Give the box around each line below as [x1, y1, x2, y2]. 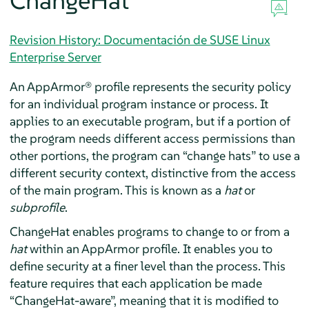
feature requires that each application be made [9, 275, 262, 291]
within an [26, 240, 81, 257]
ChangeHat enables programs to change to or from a [9, 223, 290, 239]
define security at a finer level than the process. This [9, 257, 286, 274]
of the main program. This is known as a [9, 181, 224, 198]
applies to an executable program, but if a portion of [9, 112, 290, 129]
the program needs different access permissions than [9, 130, 295, 146]
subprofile [9, 199, 65, 215]
